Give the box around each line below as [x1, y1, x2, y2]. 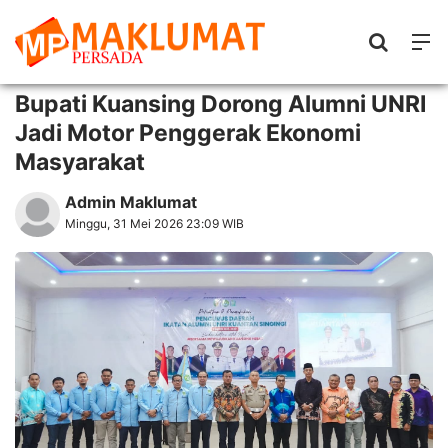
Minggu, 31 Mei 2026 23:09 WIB [65, 216, 244, 231]
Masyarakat [15, 148, 145, 176]
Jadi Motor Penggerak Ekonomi [15, 119, 361, 147]
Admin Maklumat [65, 192, 197, 212]
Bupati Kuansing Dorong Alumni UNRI [15, 90, 426, 118]
